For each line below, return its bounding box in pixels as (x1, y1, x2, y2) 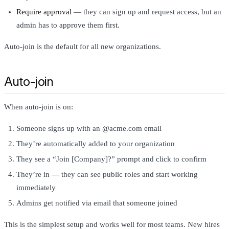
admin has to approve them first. (16, 21, 120, 30)
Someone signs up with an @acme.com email (16, 124, 162, 133)
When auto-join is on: (4, 103, 73, 111)
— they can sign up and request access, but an (72, 8, 221, 16)
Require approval (16, 8, 72, 16)
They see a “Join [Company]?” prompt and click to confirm (16, 155, 207, 164)
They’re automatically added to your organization (16, 140, 175, 148)
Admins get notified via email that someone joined (16, 199, 177, 208)
